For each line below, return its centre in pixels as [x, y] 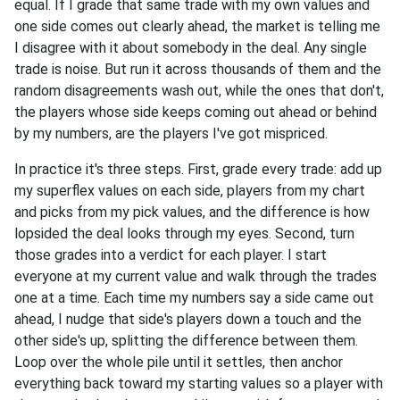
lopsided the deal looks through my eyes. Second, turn [184, 234]
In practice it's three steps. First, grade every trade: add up [198, 170]
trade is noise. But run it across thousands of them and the [198, 70]
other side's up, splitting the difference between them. [186, 341]
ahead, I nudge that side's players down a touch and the [188, 320]
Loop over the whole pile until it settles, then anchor [179, 362]
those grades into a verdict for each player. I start [171, 255]
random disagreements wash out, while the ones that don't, [199, 91]
